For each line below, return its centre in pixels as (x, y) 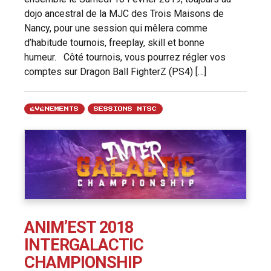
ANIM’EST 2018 (79, 227)
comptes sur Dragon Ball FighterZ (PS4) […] (115, 71)
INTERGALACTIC (84, 245)
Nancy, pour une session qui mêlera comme (116, 28)
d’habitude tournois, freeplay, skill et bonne (114, 42)
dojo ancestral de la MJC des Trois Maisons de (124, 13)
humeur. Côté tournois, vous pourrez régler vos (125, 57)
